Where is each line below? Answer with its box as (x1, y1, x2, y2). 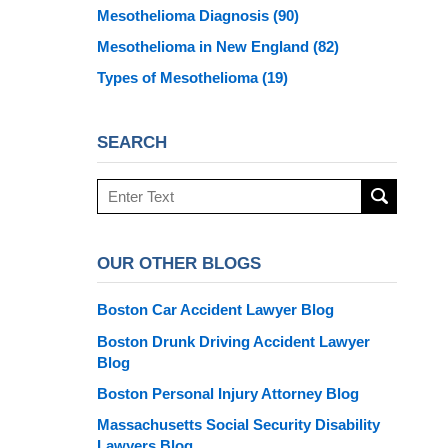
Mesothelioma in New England (97, 38, 313, 56)
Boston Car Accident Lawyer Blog (97, 301, 334, 319)
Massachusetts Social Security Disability (97, 416, 380, 434)
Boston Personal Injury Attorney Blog (97, 385, 359, 403)
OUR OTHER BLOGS (97, 253, 261, 273)
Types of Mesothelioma (97, 69, 262, 87)
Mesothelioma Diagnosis (97, 7, 273, 25)
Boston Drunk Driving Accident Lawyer (97, 332, 370, 350)
